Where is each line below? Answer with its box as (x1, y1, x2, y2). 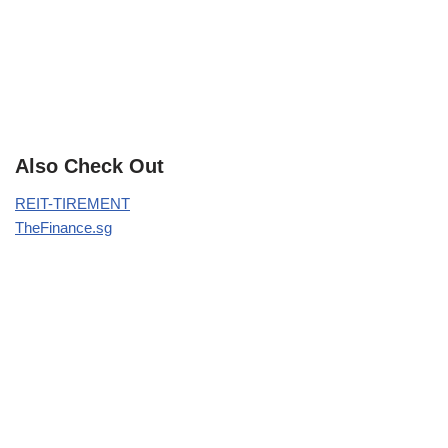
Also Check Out (15, 154, 164, 177)
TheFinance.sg (15, 218, 112, 236)
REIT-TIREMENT (15, 194, 130, 212)
